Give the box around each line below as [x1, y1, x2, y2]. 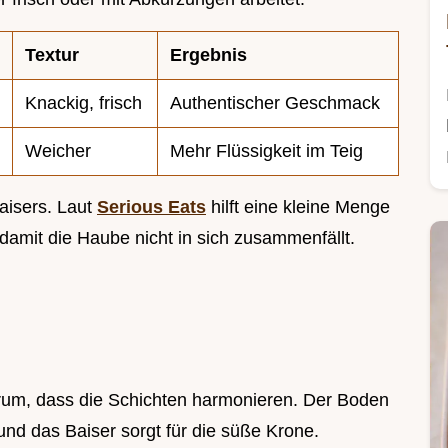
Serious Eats [97, 197, 206, 218]
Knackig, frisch [25, 93, 142, 114]
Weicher [25, 141, 91, 162]
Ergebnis [170, 45, 247, 66]
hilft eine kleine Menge [206, 197, 390, 218]
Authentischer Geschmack [170, 93, 380, 114]
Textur [25, 45, 79, 66]
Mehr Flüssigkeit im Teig [170, 141, 363, 162]
